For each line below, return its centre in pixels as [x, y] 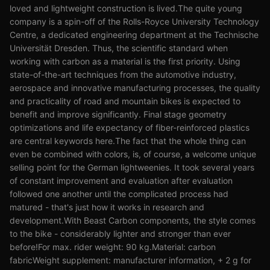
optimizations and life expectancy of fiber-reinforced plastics [130, 127]
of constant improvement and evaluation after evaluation [121, 181]
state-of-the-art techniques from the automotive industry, [123, 74]
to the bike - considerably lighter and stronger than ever [120, 234]
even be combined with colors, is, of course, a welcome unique [133, 154]
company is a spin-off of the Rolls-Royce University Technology [134, 21]
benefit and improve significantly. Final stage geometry [118, 114]
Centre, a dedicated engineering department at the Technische [134, 35]
